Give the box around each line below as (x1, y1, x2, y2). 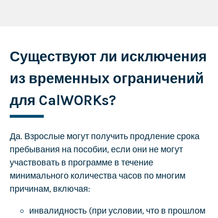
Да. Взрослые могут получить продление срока (9, 130, 200, 142)
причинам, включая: (9, 183, 90, 194)
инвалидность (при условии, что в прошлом (29, 205, 205, 216)
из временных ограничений (9, 70, 204, 87)
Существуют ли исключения (9, 48, 207, 65)
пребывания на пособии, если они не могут (9, 144, 183, 155)
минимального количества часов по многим (9, 170, 185, 181)
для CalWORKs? (9, 92, 116, 109)
